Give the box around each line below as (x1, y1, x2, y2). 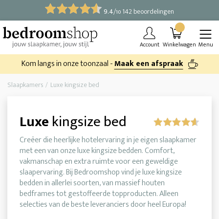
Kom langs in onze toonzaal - (21, 57, 114, 71)
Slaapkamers (7, 79, 43, 91)
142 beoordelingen (121, 6, 174, 17)
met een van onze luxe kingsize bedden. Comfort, (20, 144, 175, 158)
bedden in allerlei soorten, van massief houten (20, 176, 165, 190)
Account (139, 39, 159, 49)
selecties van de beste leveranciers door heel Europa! (20, 198, 186, 212)
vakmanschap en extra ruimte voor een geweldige (20, 155, 178, 169)
